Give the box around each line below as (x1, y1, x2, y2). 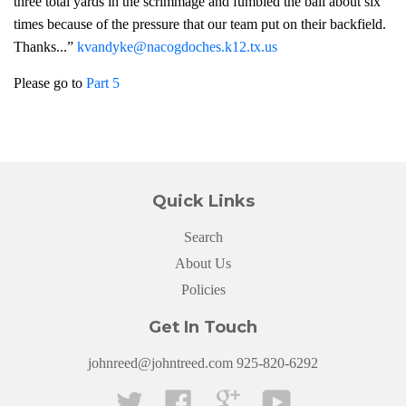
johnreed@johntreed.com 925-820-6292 (88, 355, 318, 371)
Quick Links (151, 190, 255, 211)
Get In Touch (149, 316, 257, 337)
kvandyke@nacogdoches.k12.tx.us (77, 39, 277, 54)
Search (183, 229, 223, 245)
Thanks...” (14, 39, 77, 54)
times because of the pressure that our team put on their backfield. (14, 16, 386, 32)
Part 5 (86, 75, 120, 91)
